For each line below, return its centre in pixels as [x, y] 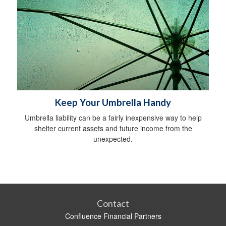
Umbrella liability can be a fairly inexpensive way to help [113, 117]
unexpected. [113, 138]
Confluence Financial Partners [113, 216]
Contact [113, 203]
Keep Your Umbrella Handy [113, 102]
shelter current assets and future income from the [113, 128]
